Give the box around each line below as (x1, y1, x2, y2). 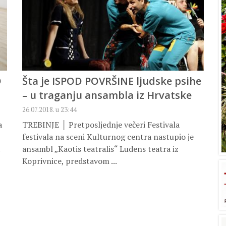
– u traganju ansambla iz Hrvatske (22, 88, 192, 102)
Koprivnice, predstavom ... (22, 155, 117, 167)
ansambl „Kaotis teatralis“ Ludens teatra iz (22, 143, 179, 155)
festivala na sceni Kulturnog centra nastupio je (22, 131, 194, 143)
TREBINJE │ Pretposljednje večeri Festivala (22, 119, 180, 131)
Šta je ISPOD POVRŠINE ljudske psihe (22, 74, 201, 88)
